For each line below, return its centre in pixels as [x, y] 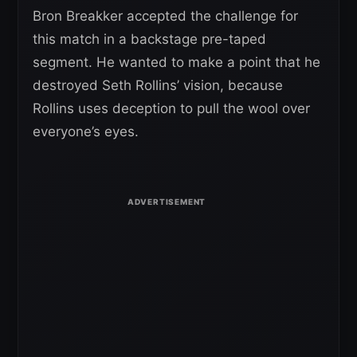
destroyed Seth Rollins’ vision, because [158, 85]
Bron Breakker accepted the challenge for [165, 16]
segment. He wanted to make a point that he [177, 62]
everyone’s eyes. [86, 131]
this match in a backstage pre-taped [149, 39]
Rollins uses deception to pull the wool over [171, 108]
